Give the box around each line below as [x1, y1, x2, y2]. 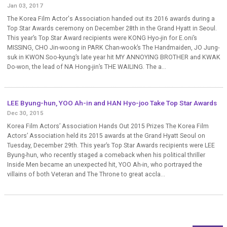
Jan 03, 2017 [7, 2, 43, 10]
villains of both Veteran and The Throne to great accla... [7, 171, 165, 178]
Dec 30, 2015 [7, 109, 44, 117]
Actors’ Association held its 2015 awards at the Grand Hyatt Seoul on [7, 132, 205, 140]
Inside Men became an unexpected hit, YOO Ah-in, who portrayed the [7, 161, 202, 169]
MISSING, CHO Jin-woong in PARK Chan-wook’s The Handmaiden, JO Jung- [7, 44, 219, 52]
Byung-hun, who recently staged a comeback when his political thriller [7, 152, 205, 159]
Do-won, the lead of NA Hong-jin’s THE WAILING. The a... [7, 63, 166, 71]
